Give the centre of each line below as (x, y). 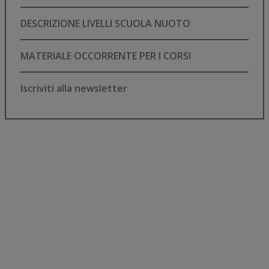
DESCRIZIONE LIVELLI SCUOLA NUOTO (109, 23)
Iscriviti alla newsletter (75, 88)
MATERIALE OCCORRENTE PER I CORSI (110, 56)
